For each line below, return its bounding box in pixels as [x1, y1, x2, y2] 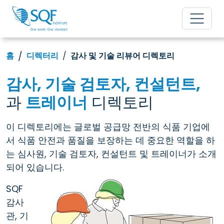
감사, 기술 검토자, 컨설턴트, [6, 73, 200, 95]
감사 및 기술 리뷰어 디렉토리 [70, 50, 174, 62]
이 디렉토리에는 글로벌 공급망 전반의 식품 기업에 [6, 120, 210, 133]
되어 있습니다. [6, 160, 64, 173]
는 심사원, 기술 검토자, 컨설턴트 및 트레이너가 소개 [6, 147, 216, 160]
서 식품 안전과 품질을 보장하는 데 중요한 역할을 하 [6, 133, 215, 146]
